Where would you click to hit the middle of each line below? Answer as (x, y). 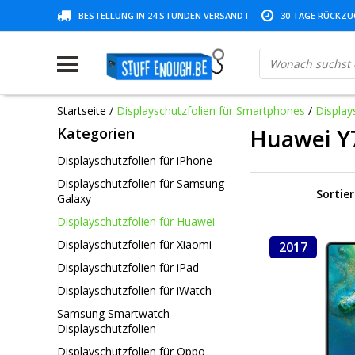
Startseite (82, 110)
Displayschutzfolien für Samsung (141, 183)
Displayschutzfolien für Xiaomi (134, 244)
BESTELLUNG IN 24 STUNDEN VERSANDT (164, 15)
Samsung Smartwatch (113, 313)
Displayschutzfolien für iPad (128, 267)
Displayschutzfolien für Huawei (136, 221)
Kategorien (96, 133)
